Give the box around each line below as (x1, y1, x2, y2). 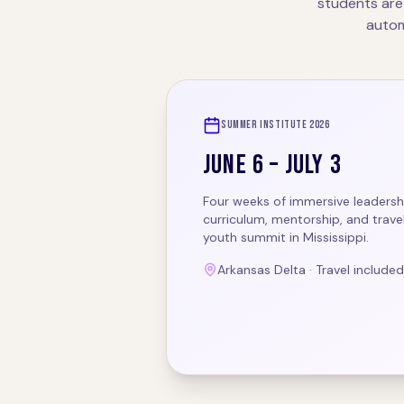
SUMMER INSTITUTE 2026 (221, 118, 330, 132)
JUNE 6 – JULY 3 (203, 149, 342, 181)
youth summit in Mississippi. (203, 229, 369, 245)
